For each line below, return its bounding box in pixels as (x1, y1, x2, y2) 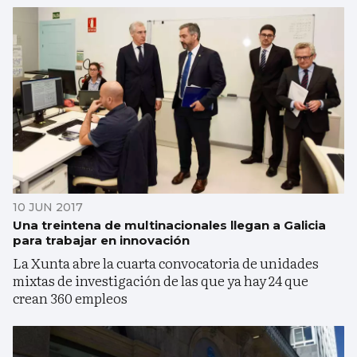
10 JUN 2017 (13, 200, 83, 215)
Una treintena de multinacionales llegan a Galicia (13, 218, 326, 233)
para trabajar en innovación (13, 233, 190, 249)
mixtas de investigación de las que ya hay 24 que (13, 270, 308, 291)
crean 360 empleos (13, 288, 127, 308)
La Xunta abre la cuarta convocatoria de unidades (13, 253, 319, 273)
